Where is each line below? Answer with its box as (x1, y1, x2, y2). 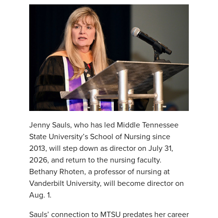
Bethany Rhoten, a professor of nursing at (29, 166, 170, 177)
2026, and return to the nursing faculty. (29, 154, 162, 165)
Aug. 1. (29, 189, 52, 200)
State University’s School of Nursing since (29, 131, 170, 142)
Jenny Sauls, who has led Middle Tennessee (29, 119, 179, 130)
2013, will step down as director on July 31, (29, 143, 173, 154)
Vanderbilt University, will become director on (29, 178, 184, 189)
